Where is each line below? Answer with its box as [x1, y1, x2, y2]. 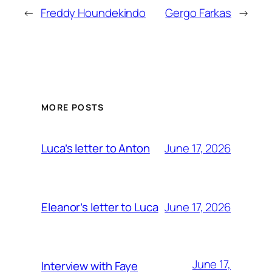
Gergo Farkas [165, 4, 232, 21]
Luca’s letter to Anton [41, 140, 150, 157]
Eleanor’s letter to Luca [41, 199, 158, 216]
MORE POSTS [41, 101, 104, 114]
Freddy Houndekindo [40, 4, 146, 21]
